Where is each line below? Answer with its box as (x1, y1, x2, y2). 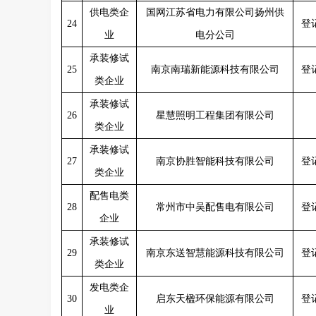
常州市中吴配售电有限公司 (155, 202, 274, 212)
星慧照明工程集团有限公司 (155, 110, 274, 121)
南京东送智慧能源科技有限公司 (145, 248, 284, 258)
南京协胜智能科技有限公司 (155, 156, 274, 166)
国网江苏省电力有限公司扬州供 (145, 7, 284, 18)
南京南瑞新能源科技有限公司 (150, 64, 279, 75)
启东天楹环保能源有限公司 (155, 293, 274, 304)
